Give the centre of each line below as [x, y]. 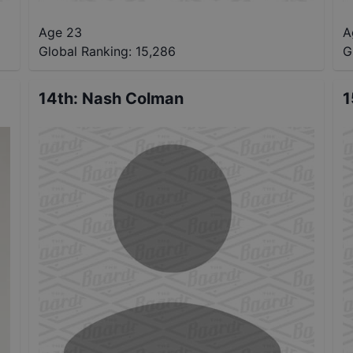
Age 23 [61, 33]
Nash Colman [133, 99]
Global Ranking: [85, 52]
